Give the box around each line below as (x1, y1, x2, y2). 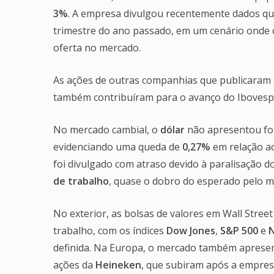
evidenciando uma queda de (53, 139, 182, 154)
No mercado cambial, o (53, 122, 160, 136)
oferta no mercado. (53, 40, 141, 54)
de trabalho (53, 174, 109, 188)
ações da (53, 257, 95, 272)
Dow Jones (166, 223, 215, 237)
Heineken (95, 257, 141, 272)
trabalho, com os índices (53, 223, 166, 237)
